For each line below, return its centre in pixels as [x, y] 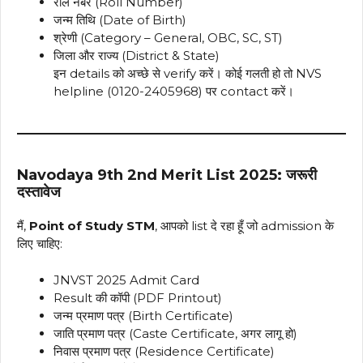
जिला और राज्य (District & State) [137, 56]
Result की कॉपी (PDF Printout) [138, 297]
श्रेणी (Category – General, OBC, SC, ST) [168, 38]
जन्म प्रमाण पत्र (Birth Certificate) [143, 315]
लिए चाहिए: [40, 244]
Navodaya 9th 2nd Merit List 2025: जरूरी [167, 175]
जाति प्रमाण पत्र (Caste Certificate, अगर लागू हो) [175, 333]
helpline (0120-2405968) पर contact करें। [174, 92]
